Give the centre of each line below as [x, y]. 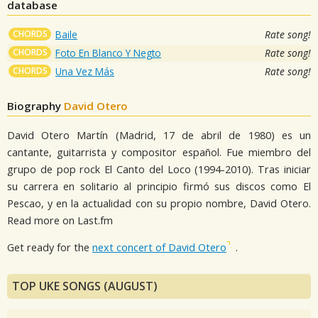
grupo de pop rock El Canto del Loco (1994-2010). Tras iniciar [159, 169]
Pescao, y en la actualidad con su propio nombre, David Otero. [159, 203]
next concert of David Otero [159, 248]
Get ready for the [50, 248]
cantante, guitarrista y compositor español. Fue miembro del [159, 152]
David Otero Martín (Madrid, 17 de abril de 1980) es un [159, 135]
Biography [35, 105]
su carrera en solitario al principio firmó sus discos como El [159, 186]
